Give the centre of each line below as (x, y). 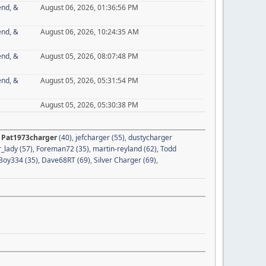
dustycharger (150, 137)
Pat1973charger (29, 137)
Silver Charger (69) (125, 160)
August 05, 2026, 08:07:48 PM (89, 56)
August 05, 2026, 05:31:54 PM (89, 80)
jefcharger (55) (100, 137)
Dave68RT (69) (66, 160)
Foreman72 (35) (63, 148)
